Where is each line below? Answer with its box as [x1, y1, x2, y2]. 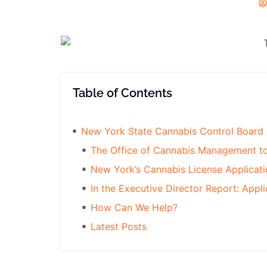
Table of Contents [73, 86, 172, 101]
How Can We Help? [91, 201, 178, 214]
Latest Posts [91, 221, 147, 233]
